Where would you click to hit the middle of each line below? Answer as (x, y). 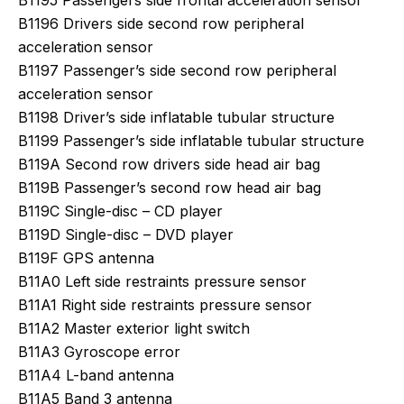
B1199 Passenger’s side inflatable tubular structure (191, 141)
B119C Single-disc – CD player (120, 211)
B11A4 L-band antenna (96, 375)
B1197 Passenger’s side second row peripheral (177, 70)
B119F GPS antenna (86, 258)
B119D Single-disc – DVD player (126, 234)
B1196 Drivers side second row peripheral (161, 23)
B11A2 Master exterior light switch (134, 328)
